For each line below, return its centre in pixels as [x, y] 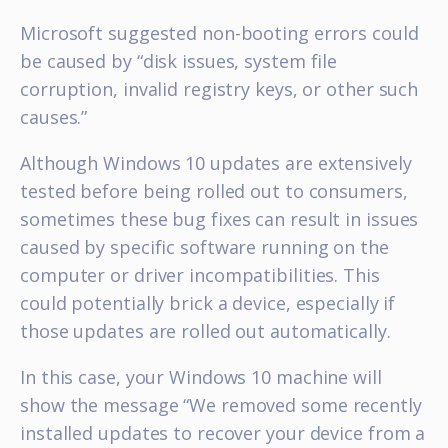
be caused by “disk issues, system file [179, 61]
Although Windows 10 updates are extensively [216, 163]
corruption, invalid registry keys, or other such [219, 89]
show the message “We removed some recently [221, 405]
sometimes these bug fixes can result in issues [219, 219]
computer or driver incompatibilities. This [200, 275]
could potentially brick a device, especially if [208, 303]
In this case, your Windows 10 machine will [201, 377]
